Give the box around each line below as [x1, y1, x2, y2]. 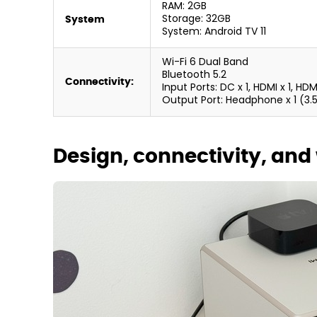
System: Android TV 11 [162, 24, 266, 40]
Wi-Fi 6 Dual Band [162, 54, 248, 71]
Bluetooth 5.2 [162, 67, 226, 83]
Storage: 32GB [162, 11, 231, 28]
